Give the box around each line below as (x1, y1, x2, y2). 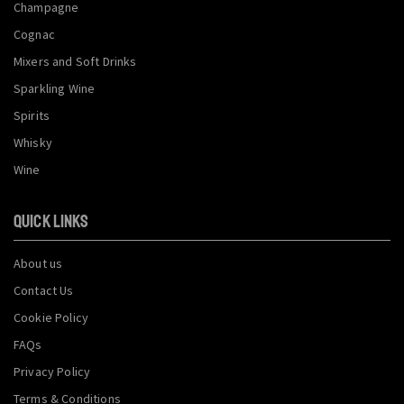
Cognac (14, 25, 55, 42)
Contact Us (14, 281, 74, 298)
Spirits (14, 106, 50, 124)
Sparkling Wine (14, 79, 96, 96)
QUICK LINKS (14, 209, 88, 233)
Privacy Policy (14, 363, 91, 380)
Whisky (14, 133, 52, 151)
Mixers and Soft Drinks (14, 52, 137, 69)
